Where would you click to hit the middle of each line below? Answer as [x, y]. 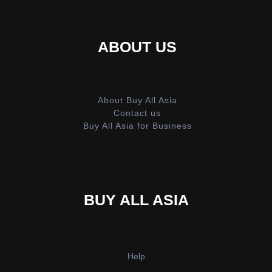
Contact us [137, 113]
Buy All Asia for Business [137, 125]
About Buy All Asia [137, 100]
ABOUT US [137, 46]
